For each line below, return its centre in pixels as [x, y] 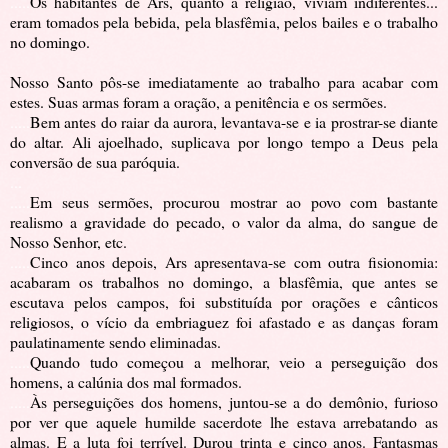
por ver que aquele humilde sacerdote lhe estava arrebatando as [224, 422]
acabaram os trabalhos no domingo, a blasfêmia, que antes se [224, 282]
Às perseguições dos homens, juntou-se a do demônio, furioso [234, 402]
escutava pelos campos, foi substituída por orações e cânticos [224, 302]
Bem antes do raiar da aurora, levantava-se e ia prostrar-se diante [234, 122]
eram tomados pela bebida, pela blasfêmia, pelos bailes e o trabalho [224, 22]
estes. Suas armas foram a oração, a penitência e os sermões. [198, 102]
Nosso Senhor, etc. [68, 242]
